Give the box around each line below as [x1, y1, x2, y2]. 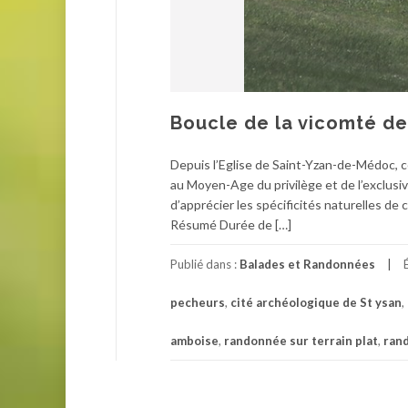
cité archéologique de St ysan [230, 294, 402, 310]
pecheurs [170, 294, 225, 310]
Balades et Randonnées [240, 256, 375, 271]
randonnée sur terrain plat [224, 332, 378, 348]
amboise [170, 332, 219, 348]
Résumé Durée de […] [170, 216, 291, 232]
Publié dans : [170, 256, 240, 271]
